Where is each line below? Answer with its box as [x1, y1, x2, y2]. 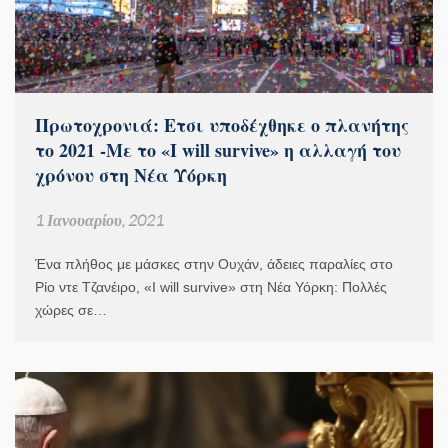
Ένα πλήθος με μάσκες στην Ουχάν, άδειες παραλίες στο [35, 256, 393, 273]
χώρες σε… [35, 302, 107, 319]
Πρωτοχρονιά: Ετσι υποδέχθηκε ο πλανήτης [35, 112, 409, 139]
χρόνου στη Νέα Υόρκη [35, 162, 227, 189]
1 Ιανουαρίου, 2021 [35, 210, 164, 231]
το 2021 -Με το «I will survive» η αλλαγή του [35, 137, 401, 164]
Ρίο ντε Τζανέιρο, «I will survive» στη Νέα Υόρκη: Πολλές [35, 279, 387, 296]
